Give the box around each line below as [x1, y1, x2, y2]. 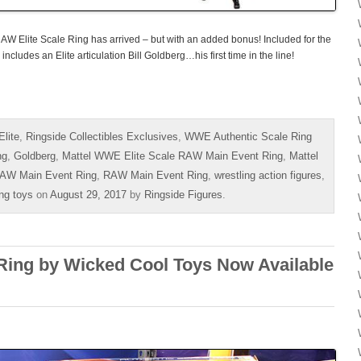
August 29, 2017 [50, 188, 127, 201]
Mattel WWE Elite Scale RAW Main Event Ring [62, 149, 283, 162]
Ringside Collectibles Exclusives [26, 130, 178, 143]
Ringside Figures [144, 188, 222, 201]
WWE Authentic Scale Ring [185, 130, 312, 143]
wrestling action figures [214, 168, 322, 181]
